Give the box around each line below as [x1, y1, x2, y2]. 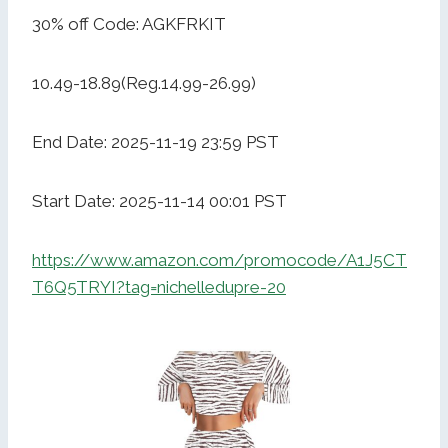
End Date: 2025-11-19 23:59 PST [32, 132, 279, 153]
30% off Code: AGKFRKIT [32, 14, 226, 35]
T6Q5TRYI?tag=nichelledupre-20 [32, 277, 286, 298]
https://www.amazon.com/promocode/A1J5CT [32, 250, 407, 271]
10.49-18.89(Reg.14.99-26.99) [32, 73, 256, 94]
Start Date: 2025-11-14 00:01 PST [32, 191, 287, 212]
